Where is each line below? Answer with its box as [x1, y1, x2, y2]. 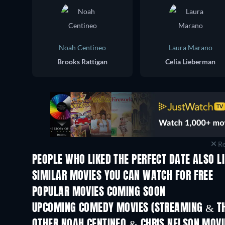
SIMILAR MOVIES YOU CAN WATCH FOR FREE [32, 170, 213, 182]
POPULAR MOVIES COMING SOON [32, 186, 166, 198]
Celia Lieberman [165, 57, 215, 66]
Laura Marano [168, 43, 212, 52]
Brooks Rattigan [57, 57, 107, 66]
